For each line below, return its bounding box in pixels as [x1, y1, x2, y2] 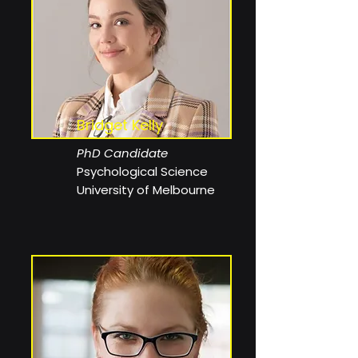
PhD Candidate [77, 145, 171, 161]
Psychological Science [77, 163, 208, 180]
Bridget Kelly [77, 115, 163, 135]
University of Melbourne [77, 181, 215, 198]
